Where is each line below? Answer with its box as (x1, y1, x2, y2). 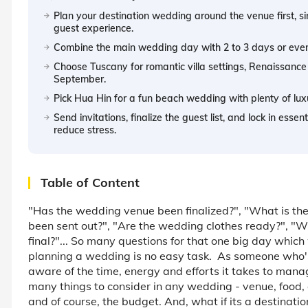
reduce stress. (54, 123, 116, 136)
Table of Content (41, 174, 140, 190)
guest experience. (54, 21, 133, 34)
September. (54, 72, 106, 85)
